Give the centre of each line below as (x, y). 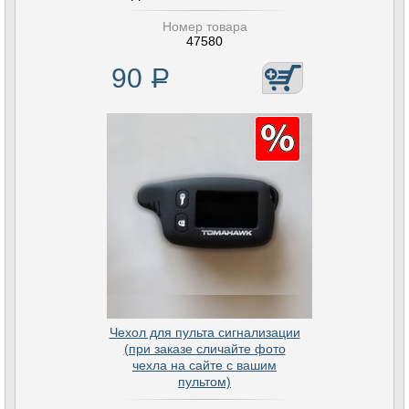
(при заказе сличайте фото (204, 349)
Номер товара (204, 26)
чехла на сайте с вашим (204, 365)
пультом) (204, 382)
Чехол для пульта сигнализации (204, 332)
